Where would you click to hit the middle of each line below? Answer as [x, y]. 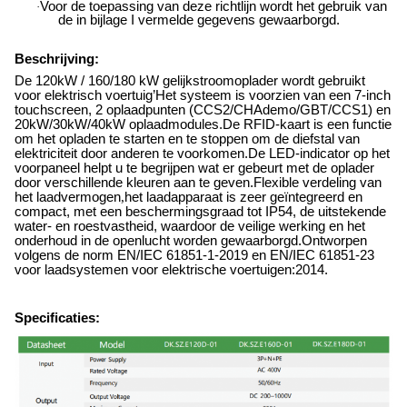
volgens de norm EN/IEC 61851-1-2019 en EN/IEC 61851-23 [194, 255]
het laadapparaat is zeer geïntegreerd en [243, 197]
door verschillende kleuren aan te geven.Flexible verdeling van [198, 182]
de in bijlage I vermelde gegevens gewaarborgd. [199, 20]
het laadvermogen [68, 197]
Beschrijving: [57, 60]
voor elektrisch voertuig [84, 95]
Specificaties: [57, 318]
